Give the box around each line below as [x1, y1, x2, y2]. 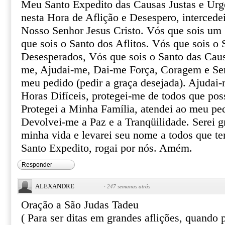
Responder [22, 161, 52, 168]
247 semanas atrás [107, 183, 150, 189]
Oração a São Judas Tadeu [21, 199, 139, 211]
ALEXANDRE [35, 182, 74, 190]
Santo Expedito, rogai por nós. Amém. [21, 142, 192, 154]
